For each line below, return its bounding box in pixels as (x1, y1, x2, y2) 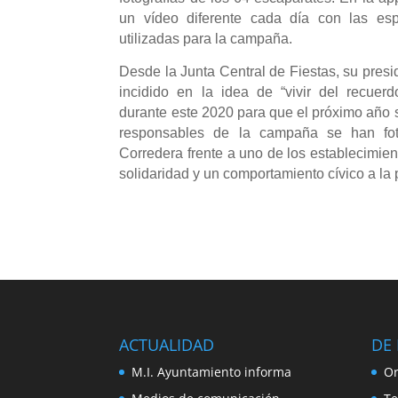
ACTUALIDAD (119, 334, 215, 356)
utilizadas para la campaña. (119, 30, 293, 46)
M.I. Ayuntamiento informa (131, 363, 292, 381)
